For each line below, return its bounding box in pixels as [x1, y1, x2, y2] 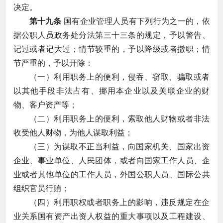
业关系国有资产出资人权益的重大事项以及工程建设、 [13, 212, 210, 221]
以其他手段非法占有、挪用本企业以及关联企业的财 [13, 86, 210, 95]
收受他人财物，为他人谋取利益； [13, 128, 133, 137]
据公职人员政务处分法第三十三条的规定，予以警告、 [13, 30, 210, 39]
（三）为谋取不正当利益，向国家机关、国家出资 [29, 142, 210, 151]
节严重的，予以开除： [13, 58, 93, 67]
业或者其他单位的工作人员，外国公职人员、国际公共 [13, 170, 210, 179]
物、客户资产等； [13, 100, 77, 109]
